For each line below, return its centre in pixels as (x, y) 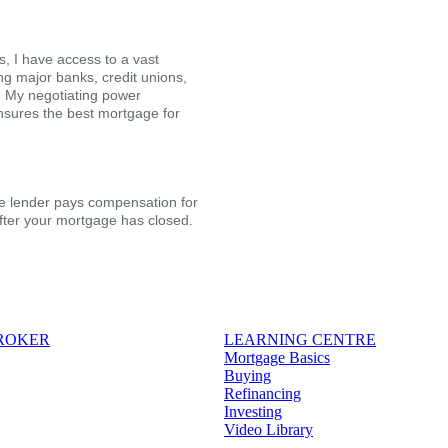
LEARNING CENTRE (300, 339)
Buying (247, 375)
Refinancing (262, 393)
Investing (253, 411)
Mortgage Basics (277, 357)
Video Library (268, 429)
